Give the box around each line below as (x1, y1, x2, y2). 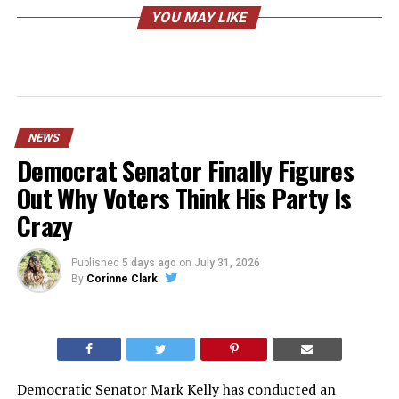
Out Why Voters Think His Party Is (16, 179, 352, 216)
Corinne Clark (85, 273, 158, 285)
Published (70, 256, 119, 269)
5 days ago (121, 256, 176, 269)
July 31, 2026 (193, 256, 260, 269)
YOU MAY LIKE (150, 9, 250, 26)
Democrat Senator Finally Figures (16, 151, 354, 189)
